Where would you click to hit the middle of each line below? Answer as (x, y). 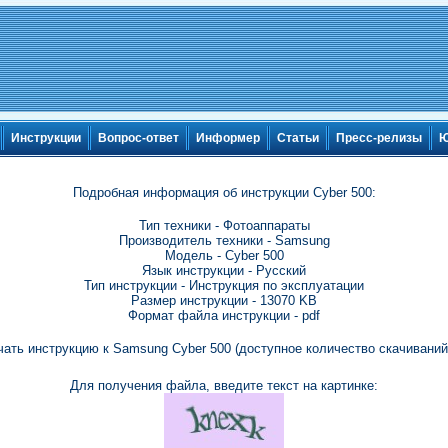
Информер (228, 138)
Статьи (298, 138)
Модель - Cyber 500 (224, 255)
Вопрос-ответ (138, 138)
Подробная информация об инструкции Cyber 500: (224, 192)
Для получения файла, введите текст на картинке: (224, 385)
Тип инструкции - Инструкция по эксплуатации (224, 285)
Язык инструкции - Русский (224, 270)
